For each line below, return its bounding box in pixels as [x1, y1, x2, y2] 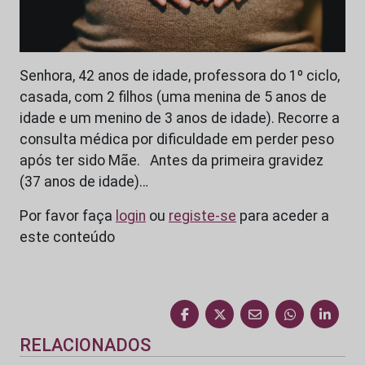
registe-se [169, 208, 236, 225]
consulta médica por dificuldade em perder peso [20, 131, 334, 148]
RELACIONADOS [20, 335, 151, 356]
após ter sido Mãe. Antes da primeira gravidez [20, 152, 323, 169]
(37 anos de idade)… [20, 174, 148, 191]
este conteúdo [20, 229, 115, 246]
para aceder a [236, 208, 329, 225]
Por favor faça [20, 208, 116, 225]
